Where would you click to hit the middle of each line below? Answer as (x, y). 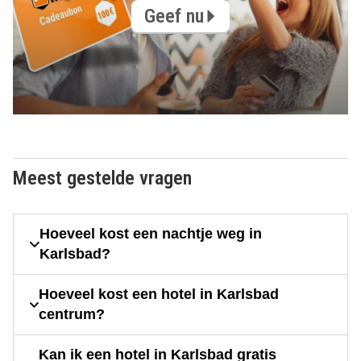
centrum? (72, 315)
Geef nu (174, 16)
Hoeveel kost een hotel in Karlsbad (159, 295)
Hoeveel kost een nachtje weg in (150, 234)
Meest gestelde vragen (102, 178)
